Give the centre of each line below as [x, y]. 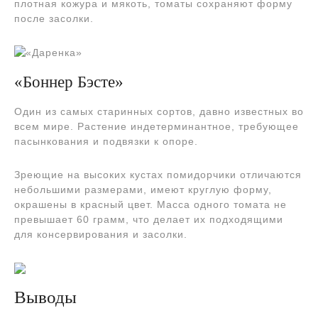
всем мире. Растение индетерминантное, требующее [157, 127]
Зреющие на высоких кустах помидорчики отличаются [158, 175]
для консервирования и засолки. [101, 235]
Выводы [45, 297]
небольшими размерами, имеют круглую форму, [143, 190]
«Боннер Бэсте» [69, 82]
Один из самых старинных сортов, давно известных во [159, 112]
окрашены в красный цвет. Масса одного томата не [150, 205]
